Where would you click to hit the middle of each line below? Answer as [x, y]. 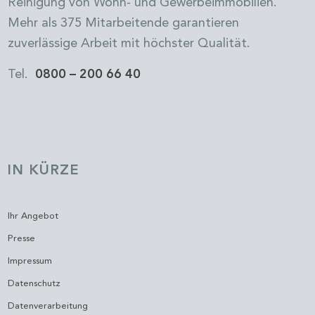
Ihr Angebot [33, 216]
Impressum [30, 261]
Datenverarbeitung [48, 306]
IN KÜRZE [44, 171]
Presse [22, 238]
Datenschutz [34, 283]
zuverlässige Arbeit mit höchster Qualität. [129, 43]
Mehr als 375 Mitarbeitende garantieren [124, 23]
